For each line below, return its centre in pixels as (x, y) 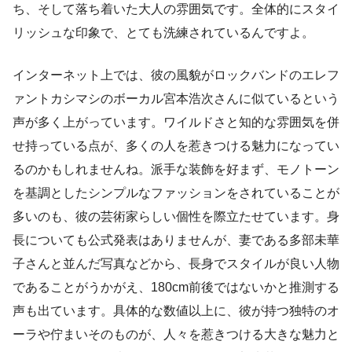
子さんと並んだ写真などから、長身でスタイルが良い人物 (176, 264)
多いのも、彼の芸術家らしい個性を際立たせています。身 (176, 217)
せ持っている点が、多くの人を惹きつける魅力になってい (176, 146)
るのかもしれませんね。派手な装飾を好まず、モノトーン (176, 170)
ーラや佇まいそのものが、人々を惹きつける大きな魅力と (176, 335)
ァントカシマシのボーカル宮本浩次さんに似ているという (176, 99)
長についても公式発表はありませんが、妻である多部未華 (176, 240)
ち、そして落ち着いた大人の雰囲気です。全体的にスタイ (176, 9)
